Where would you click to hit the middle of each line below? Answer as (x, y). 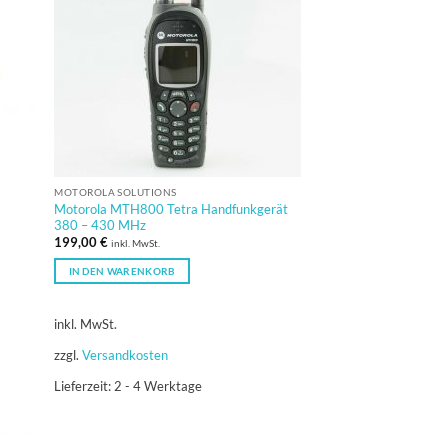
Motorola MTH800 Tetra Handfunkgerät (171, 208)
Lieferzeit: (84, 386)
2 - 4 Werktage (158, 386)
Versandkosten (125, 354)
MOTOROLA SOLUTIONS (115, 192)
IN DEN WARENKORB (122, 271)
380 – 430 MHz (100, 224)
